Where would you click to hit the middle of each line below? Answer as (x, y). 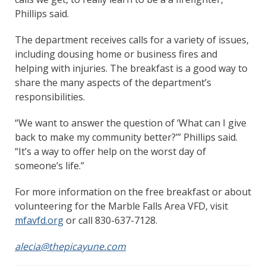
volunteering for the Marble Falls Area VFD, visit (121, 206)
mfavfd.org (39, 220)
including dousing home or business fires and (116, 54)
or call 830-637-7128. (110, 220)
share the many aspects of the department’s (113, 82)
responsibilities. (51, 96)
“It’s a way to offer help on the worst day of (110, 151)
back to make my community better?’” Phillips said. (126, 137)
